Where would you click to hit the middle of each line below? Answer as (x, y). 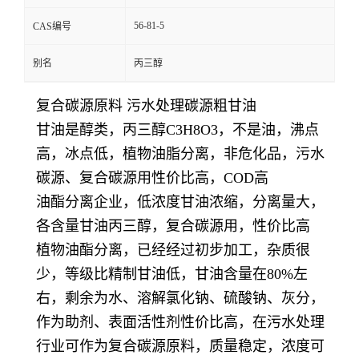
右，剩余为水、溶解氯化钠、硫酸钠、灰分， (180, 298)
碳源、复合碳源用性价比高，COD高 (152, 178)
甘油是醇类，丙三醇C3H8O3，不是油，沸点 (177, 130)
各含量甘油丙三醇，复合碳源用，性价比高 (173, 226)
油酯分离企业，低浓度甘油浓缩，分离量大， (180, 202)
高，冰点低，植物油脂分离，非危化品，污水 (180, 154)
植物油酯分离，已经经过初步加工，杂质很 (173, 250)
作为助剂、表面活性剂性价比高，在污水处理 (180, 322)
